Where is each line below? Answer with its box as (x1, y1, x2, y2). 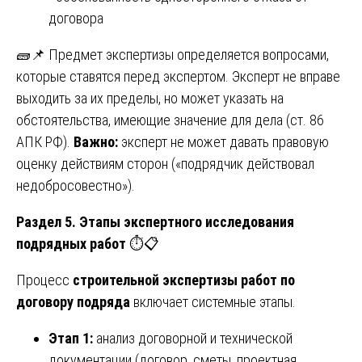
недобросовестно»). (16, 176, 135, 194)
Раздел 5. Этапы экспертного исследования (16, 213, 294, 230)
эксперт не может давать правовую (118, 133, 329, 150)
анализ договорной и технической (96, 329, 293, 347)
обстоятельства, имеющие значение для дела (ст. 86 (16, 111, 324, 128)
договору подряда (16, 293, 130, 310)
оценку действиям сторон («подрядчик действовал (16, 154, 314, 172)
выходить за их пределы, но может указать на (16, 89, 284, 107)
